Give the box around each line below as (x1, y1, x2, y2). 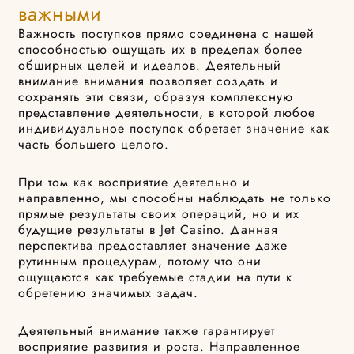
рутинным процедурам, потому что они (18, 252, 262, 271)
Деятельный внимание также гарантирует (18, 322, 276, 341)
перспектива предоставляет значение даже (18, 236, 288, 255)
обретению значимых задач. (18, 284, 199, 303)
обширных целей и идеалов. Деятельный (18, 56, 282, 75)
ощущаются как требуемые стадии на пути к (18, 268, 293, 287)
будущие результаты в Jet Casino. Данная (18, 220, 279, 239)
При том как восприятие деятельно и (18, 173, 251, 192)
